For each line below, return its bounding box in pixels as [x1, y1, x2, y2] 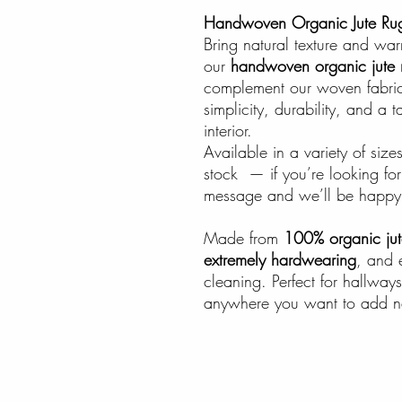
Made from [204, 227, 284, 249]
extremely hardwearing [204, 249, 356, 270]
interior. [204, 119, 252, 141]
